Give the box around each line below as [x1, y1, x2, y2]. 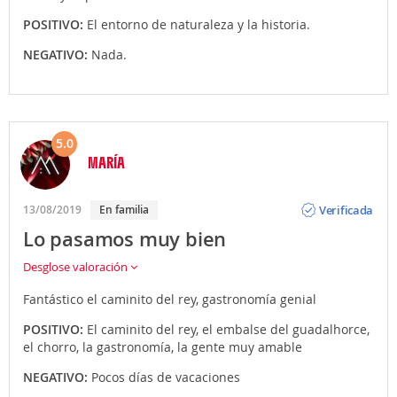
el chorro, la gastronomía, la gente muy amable [23, 339, 302, 356]
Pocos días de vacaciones [91, 369, 240, 386]
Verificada [319, 201, 374, 218]
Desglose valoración [23, 259, 130, 276]
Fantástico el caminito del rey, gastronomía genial [23, 291, 316, 308]
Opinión [319, 187, 362, 204]
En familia [105, 202, 149, 218]
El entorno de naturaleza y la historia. [87, 16, 310, 34]
